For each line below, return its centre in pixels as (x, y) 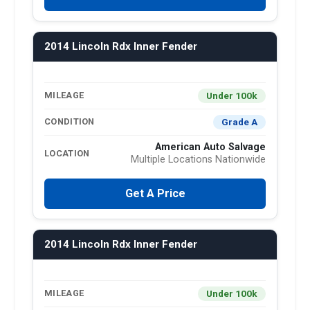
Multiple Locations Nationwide (198, 159)
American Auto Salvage (210, 147)
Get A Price (155, 193)
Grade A (239, 121)
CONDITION (70, 122)
